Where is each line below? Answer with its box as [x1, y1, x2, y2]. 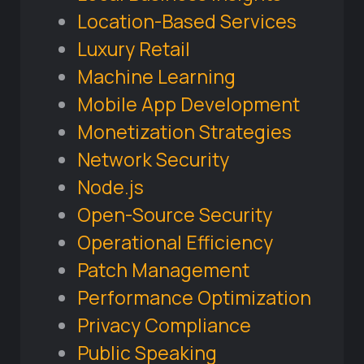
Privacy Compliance [77, 312, 251, 339]
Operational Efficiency [77, 229, 273, 256]
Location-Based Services [77, 8, 297, 35]
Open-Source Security [77, 201, 272, 228]
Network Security [77, 146, 229, 173]
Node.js [77, 174, 144, 201]
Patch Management [77, 257, 249, 284]
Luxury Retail [77, 36, 190, 63]
